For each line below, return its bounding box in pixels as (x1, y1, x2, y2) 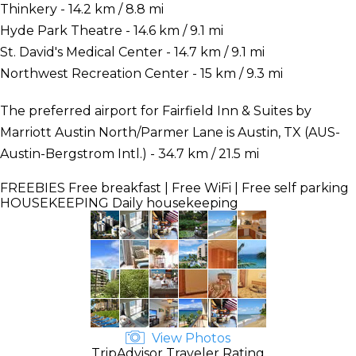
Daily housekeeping (109, 195, 238, 211)
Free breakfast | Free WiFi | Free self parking (65, 180, 349, 195)
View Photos (149, 330, 230, 346)
